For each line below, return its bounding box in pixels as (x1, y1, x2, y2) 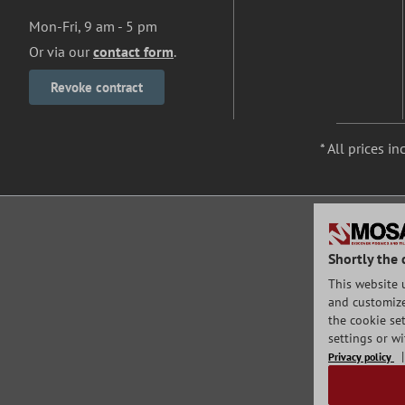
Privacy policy (328, 350, 394, 363)
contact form (93, 42, 174, 61)
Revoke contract (51, 79, 143, 97)
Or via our (29, 42, 93, 61)
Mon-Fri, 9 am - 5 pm (29, 17, 157, 36)
